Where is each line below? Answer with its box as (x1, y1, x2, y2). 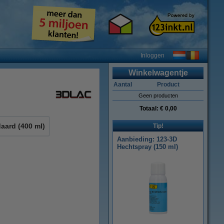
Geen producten (138, 92, 178, 98)
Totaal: (139, 105, 160, 112)
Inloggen (140, 52, 164, 59)
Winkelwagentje (128, 68, 188, 77)
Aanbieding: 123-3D (117, 135, 177, 143)
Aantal (113, 81, 132, 88)
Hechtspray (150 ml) (117, 143, 178, 150)
